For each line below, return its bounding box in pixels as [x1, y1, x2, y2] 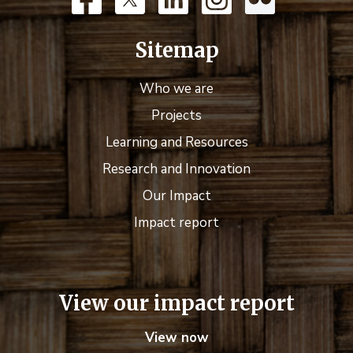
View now [144, 329, 209, 347]
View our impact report [58, 291, 295, 317]
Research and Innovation [102, 160, 251, 179]
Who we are [139, 80, 214, 98]
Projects [151, 106, 202, 125]
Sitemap [134, 38, 219, 64]
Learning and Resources [105, 133, 248, 152]
